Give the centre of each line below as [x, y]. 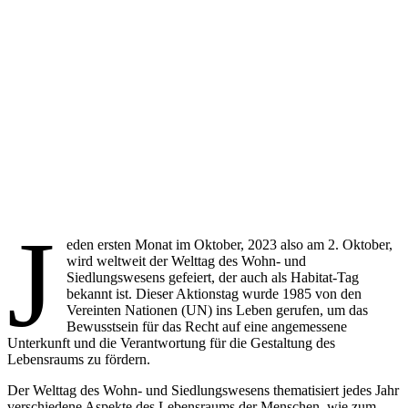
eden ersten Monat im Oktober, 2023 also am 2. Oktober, [230, 245]
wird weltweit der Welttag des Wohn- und [187, 261]
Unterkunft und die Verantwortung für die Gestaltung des [171, 343]
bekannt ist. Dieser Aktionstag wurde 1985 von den [214, 294]
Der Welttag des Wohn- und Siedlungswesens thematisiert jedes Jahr [203, 390]
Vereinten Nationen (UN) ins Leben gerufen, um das [218, 310]
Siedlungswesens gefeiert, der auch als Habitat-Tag [213, 277]
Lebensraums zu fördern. [79, 359]
